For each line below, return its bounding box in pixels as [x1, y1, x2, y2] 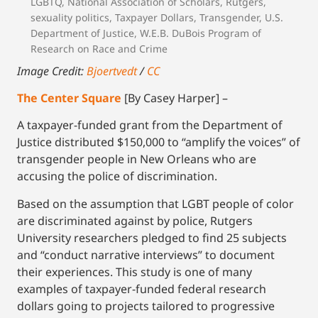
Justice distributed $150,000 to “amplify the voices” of [17, 134, 300, 150]
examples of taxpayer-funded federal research [17, 280, 266, 297]
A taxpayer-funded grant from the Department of [17, 117, 283, 133]
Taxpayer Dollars [115, 10, 194, 24]
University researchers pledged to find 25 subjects [17, 229, 287, 246]
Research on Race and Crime [31, 41, 168, 55]
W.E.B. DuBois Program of [140, 26, 261, 40]
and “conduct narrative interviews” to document [17, 246, 275, 263]
